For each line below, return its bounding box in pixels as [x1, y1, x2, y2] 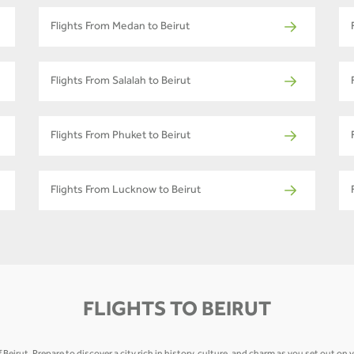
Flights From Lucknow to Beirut [51, 185, 201, 197]
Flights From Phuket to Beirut [51, 130, 190, 142]
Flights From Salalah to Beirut [51, 76, 190, 88]
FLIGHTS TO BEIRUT [83, 301, 271, 322]
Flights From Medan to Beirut [51, 21, 190, 33]
